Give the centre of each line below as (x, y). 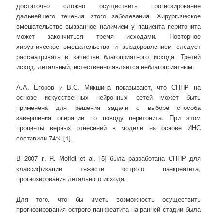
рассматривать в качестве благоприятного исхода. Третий (108, 56)
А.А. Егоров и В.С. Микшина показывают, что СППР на (108, 87)
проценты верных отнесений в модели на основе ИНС (108, 127)
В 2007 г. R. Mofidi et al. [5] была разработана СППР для (108, 158)
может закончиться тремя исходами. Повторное (108, 36)
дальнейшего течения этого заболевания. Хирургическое (108, 15)
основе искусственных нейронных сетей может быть (108, 97)
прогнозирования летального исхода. (71, 179)
